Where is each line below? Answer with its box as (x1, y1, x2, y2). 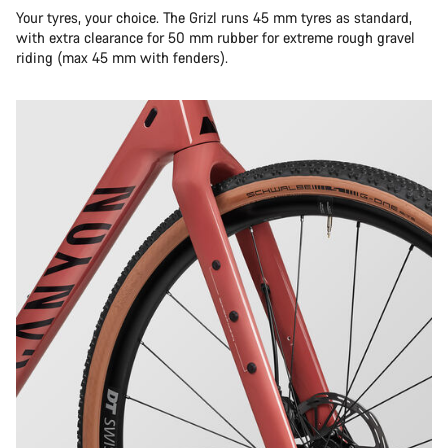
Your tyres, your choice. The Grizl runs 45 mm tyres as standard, (16, 8, 412, 27)
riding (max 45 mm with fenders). (16, 48, 228, 67)
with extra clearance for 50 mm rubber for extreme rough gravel (16, 28, 415, 47)
